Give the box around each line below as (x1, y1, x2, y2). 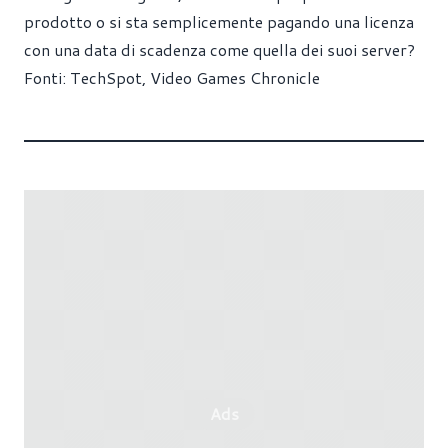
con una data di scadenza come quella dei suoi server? (24, 38, 415, 61)
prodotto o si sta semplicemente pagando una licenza (24, 10, 414, 33)
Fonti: (24, 66, 70, 89)
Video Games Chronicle (150, 66, 320, 89)
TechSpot (70, 66, 142, 89)
